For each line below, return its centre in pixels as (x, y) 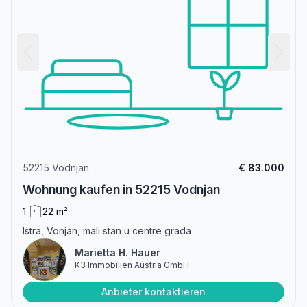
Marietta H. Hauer (118, 252)
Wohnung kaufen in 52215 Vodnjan (121, 189)
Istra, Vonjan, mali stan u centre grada (107, 230)
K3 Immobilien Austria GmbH (132, 265)
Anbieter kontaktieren (153, 291)
